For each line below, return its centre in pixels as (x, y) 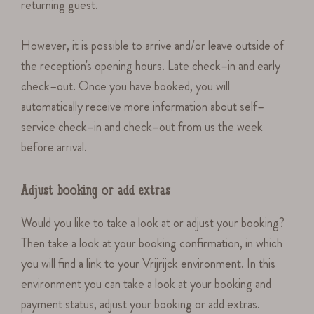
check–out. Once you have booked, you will (126, 87)
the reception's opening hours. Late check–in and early (151, 66)
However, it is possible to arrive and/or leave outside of (153, 46)
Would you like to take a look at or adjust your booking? (153, 223)
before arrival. (54, 148)
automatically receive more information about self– (143, 107)
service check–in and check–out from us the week (142, 127)
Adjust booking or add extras (96, 192)
